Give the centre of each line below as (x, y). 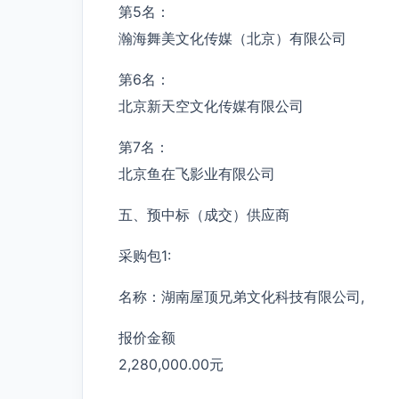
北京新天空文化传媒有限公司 (211, 106)
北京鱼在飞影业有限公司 (197, 173)
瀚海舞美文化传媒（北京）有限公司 (232, 38)
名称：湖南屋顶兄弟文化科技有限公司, (241, 296)
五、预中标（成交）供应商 (204, 214)
